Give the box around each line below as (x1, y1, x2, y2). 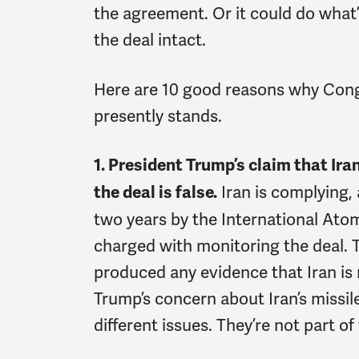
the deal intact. (94, 28, 206, 50)
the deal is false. (94, 182, 217, 204)
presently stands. (94, 104, 222, 127)
